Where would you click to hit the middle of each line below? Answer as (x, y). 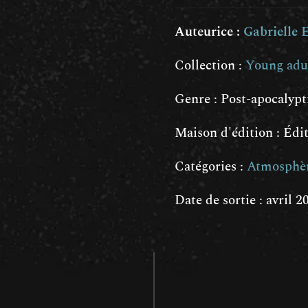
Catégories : (211, 166)
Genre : (198, 99)
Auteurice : (209, 32)
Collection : (210, 65)
